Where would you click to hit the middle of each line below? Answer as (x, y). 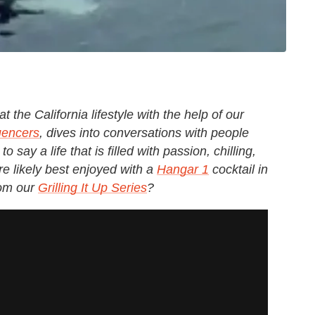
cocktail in (238, 170)
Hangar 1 (183, 170)
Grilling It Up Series (92, 188)
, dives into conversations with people (144, 133)
